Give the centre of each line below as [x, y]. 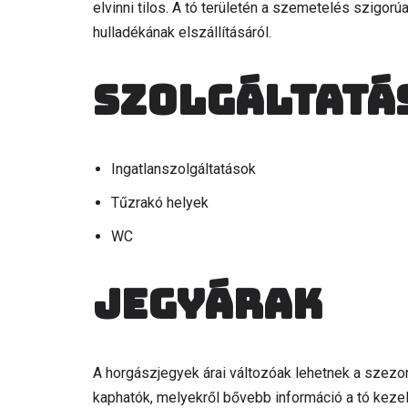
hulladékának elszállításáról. [182, 32]
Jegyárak [208, 304]
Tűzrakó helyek [160, 203]
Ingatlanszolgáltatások [184, 169]
